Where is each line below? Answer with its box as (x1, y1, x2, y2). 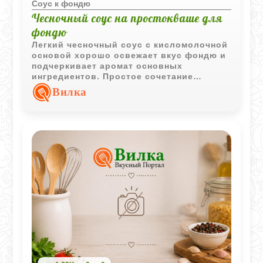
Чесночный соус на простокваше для (32, 11, 223, 25)
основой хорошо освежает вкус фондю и (32, 50, 227, 60)
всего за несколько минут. (32, 93, 156, 102)
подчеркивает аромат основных (32, 61, 183, 70)
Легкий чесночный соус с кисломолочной (32, 40, 228, 49)
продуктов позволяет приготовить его (32, 82, 214, 92)
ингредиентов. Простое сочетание (32, 72, 194, 81)
